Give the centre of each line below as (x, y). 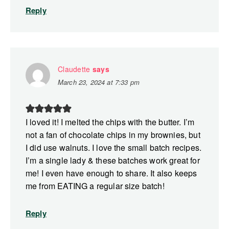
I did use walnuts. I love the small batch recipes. (114, 148)
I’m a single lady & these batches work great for (113, 161)
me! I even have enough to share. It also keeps (111, 173)
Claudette (74, 69)
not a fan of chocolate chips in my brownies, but (113, 135)
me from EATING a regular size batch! (95, 186)
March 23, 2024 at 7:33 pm (99, 82)
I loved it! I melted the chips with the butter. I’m (110, 122)
